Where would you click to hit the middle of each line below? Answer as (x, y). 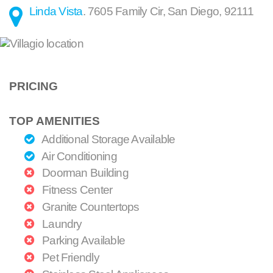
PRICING (34, 86)
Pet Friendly (69, 258)
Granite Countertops (89, 207)
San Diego (193, 11)
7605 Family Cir (125, 11)
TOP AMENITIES (55, 121)
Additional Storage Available (107, 139)
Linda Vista (56, 11)
